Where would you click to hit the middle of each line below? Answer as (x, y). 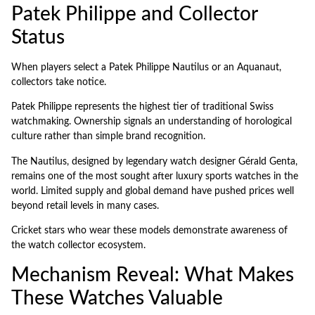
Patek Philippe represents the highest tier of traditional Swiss (142, 107)
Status (38, 37)
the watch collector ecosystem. (78, 246)
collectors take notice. (59, 82)
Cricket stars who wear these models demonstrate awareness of (149, 231)
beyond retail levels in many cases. (85, 206)
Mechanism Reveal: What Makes (153, 275)
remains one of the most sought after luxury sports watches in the (155, 176)
